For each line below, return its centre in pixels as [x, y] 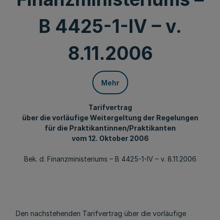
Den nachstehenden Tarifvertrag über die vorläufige [101, 213]
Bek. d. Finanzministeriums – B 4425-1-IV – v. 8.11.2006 [110, 159]
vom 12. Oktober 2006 [110, 138]
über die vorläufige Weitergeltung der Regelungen [110, 118]
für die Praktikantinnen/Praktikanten [110, 128]
